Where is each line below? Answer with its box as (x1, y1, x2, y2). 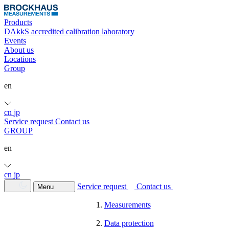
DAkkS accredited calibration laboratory (4, 27, 134, 36)
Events (4, 36, 26, 45)
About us (4, 45, 34, 54)
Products (4, 18, 32, 27)
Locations (4, 55, 36, 63)
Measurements (104, 200, 151, 209)
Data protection (104, 219, 154, 227)
